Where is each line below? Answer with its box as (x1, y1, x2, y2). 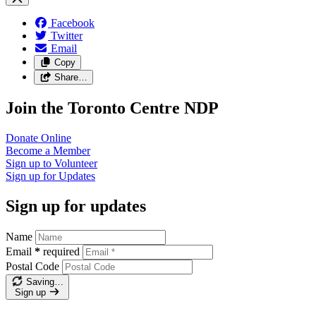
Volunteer (54, 157, 97, 169)
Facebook (51, 17, 95, 30)
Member (53, 144, 90, 157)
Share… (54, 72, 87, 83)
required (43, 245, 80, 257)
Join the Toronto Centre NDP (6, 98, 219, 117)
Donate (6, 131, 41, 144)
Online (41, 131, 71, 144)
